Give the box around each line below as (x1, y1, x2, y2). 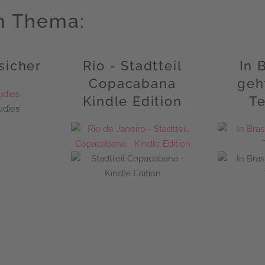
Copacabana (89, 76, 176, 91)
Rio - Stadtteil (83, 58, 182, 73)
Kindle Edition (83, 93, 182, 109)
